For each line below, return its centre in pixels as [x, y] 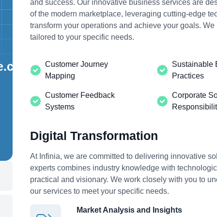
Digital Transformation [94, 135]
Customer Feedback [80, 95]
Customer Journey [77, 64]
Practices [188, 76]
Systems [60, 107]
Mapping [60, 76]
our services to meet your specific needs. [100, 191]
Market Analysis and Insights [129, 210]
